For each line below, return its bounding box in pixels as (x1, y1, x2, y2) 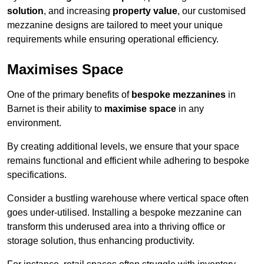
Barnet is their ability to (7, 104, 104, 114)
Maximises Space (7, 61, 123, 78)
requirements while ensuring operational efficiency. (7, 34, 219, 45)
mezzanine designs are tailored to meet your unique (7, 20, 223, 31)
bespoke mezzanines (131, 90, 226, 100)
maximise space (104, 104, 176, 114)
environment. (7, 118, 61, 128)
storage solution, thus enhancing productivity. (7, 236, 194, 246)
